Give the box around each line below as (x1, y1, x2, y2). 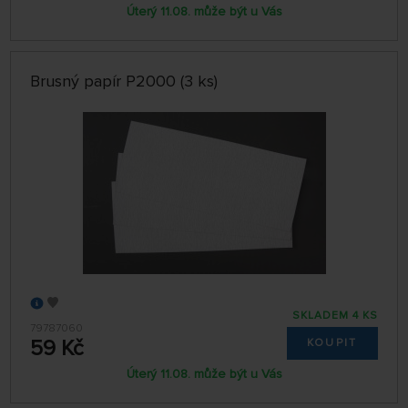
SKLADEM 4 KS (291, 309, 378, 323)
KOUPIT (306, 336, 358, 351)
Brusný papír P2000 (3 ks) (30, 70, 219, 91)
